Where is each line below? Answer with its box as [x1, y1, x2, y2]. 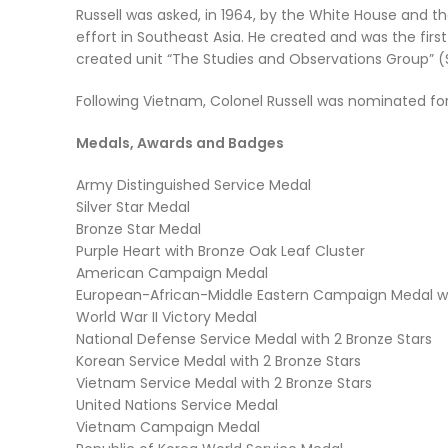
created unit [76, 49, 167, 69]
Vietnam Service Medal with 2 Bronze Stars [76, 373, 372, 393]
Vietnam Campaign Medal [76, 417, 260, 437]
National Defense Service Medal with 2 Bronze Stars [76, 329, 432, 349]
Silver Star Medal [76, 197, 190, 217]
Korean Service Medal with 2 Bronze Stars [76, 351, 361, 371]
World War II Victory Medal [76, 307, 257, 327]
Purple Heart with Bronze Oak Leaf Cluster [76, 241, 365, 261]
